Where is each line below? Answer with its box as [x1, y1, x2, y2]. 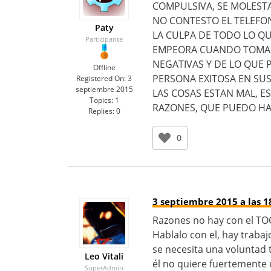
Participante [85, 34, 123, 44]
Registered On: [76, 73, 126, 83]
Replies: [88, 106, 114, 116]
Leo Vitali [85, 250, 123, 262]
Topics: [89, 95, 113, 105]
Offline [93, 62, 116, 73]
